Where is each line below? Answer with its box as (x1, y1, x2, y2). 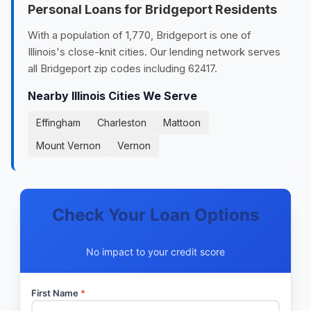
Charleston (97, 117, 146, 128)
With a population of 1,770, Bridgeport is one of (28, 28, 251, 42)
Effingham (36, 117, 81, 128)
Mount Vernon (36, 140, 101, 151)
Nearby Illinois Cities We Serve (28, 89, 197, 103)
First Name (31, 287, 81, 299)
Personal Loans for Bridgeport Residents (28, 2, 277, 17)
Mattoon (163, 117, 201, 128)
